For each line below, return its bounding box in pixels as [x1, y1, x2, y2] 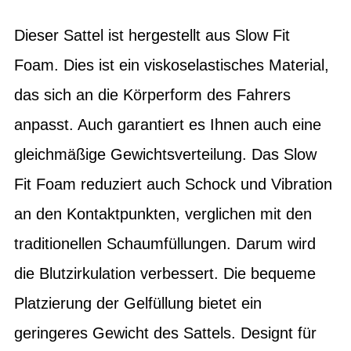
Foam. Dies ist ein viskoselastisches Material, [14, 56, 329, 74]
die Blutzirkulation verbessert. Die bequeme [14, 265, 316, 282]
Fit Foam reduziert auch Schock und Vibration [14, 175, 332, 193]
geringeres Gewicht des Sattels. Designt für [14, 324, 317, 342]
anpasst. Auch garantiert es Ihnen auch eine [14, 116, 321, 133]
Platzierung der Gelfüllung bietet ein [14, 295, 262, 312]
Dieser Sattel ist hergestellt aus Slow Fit [14, 27, 290, 44]
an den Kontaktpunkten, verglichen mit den [14, 205, 312, 223]
